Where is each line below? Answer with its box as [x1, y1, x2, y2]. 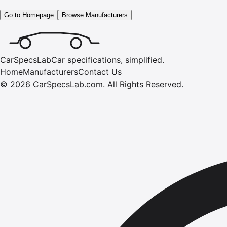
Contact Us [78, 66, 122, 77]
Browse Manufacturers [62, 11, 128, 19]
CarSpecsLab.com [33, 79, 103, 89]
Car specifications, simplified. [51, 54, 164, 65]
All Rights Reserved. [107, 79, 183, 89]
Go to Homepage [4, 11, 54, 19]
